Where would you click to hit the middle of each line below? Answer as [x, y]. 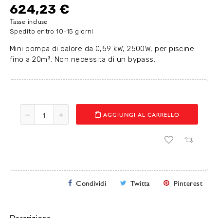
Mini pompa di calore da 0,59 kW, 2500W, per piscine [102, 49]
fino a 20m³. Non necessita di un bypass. [83, 59]
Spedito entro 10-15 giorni [52, 31]
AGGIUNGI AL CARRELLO [141, 114]
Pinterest [188, 183]
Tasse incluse [29, 21]
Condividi [91, 183]
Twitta [140, 183]
